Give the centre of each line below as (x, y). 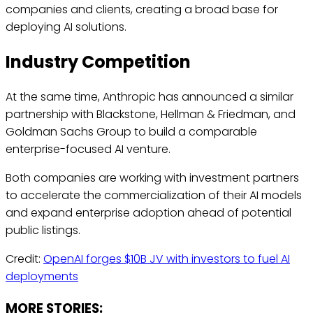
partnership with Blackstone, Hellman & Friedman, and (151, 115)
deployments (42, 277)
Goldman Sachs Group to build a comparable (131, 132)
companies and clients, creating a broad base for (142, 10)
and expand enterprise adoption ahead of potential (148, 213)
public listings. (43, 231)
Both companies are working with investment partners (152, 178)
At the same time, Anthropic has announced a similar (150, 97)
